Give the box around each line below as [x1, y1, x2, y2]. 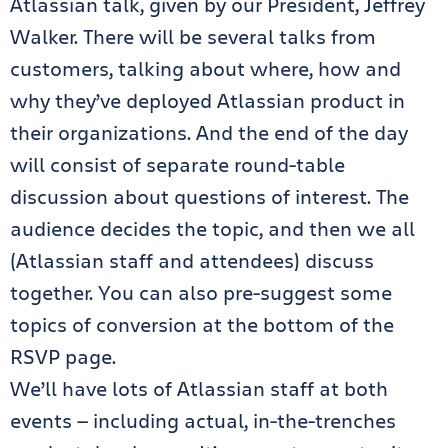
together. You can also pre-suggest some [10, 279, 392, 306]
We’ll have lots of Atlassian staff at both [10, 375, 388, 402]
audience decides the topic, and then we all [10, 215, 415, 242]
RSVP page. [10, 343, 116, 370]
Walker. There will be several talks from [10, 23, 376, 50]
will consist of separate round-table [10, 151, 345, 178]
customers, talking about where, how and [10, 55, 401, 82]
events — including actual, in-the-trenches [10, 407, 396, 434]
